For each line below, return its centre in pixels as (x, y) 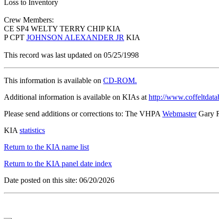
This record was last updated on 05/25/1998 (71, 55)
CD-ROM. (120, 81)
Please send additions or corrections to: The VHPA (83, 114)
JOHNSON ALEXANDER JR (75, 38)
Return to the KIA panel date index (58, 164)
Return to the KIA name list (46, 147)
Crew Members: (29, 20)
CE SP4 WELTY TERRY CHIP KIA (62, 29)
